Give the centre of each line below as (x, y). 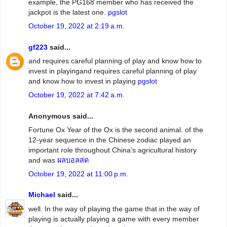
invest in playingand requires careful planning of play (112, 71)
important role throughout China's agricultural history (112, 150)
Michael (42, 195)
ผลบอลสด (73, 160)
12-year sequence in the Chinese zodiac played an (110, 140)
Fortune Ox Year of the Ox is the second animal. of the (116, 129)
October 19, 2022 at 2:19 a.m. (77, 26)
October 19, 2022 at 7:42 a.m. (77, 94)
